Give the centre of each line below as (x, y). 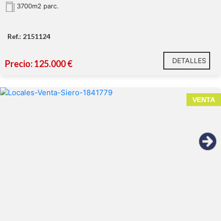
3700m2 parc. (37, 6)
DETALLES (189, 60)
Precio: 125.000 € (39, 63)
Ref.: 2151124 (29, 36)
